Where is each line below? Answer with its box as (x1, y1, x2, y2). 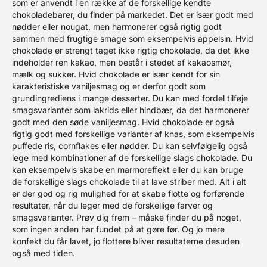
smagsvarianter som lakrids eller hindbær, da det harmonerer (12, 105, 249, 115)
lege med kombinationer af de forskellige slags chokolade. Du (12, 153, 252, 163)
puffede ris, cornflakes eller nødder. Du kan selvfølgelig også (12, 141, 247, 151)
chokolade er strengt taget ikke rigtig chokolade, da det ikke (12, 45, 249, 55)
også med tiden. (12, 248, 75, 258)
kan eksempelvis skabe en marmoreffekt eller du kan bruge (12, 164, 243, 175)
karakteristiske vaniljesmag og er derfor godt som (12, 81, 206, 91)
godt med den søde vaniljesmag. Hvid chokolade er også (12, 117, 234, 127)
